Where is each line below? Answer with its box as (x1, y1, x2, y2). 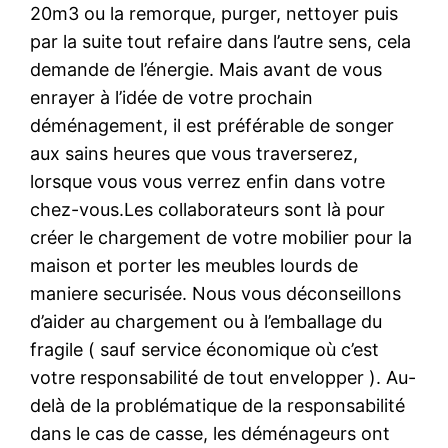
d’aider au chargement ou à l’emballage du (30, 310, 383, 332)
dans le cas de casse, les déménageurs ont (30, 422, 391, 444)
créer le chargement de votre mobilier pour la (30, 226, 413, 248)
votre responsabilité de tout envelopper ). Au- (30, 366, 417, 388)
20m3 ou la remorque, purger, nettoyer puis (30, 2, 399, 24)
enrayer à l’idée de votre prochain (30, 86, 314, 108)
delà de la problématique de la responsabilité (30, 394, 406, 416)
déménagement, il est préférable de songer (30, 114, 395, 136)
